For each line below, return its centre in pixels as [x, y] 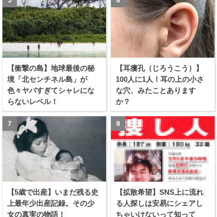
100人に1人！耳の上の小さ [160, 79]
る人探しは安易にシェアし [160, 203]
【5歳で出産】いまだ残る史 [53, 192]
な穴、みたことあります [156, 91]
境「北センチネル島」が [47, 79]
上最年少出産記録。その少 [51, 203]
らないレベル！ [33, 102]
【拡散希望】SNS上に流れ [160, 192]
